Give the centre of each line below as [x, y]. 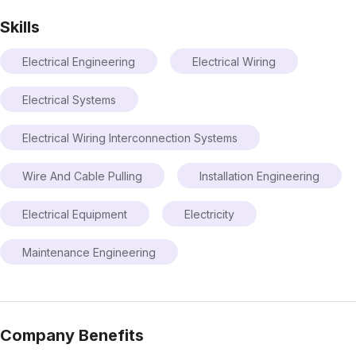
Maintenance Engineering [89, 252]
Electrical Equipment [75, 214]
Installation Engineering [259, 176]
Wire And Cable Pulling [82, 176]
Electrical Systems [69, 99]
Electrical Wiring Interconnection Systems [130, 137]
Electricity [209, 214]
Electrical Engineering [79, 61]
